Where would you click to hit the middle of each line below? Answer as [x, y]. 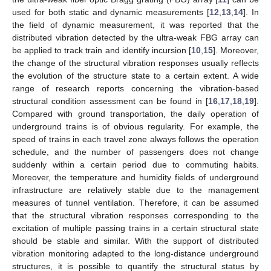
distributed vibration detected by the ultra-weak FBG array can [135, 37]
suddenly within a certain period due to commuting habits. [135, 164]
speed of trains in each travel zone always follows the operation [135, 139]
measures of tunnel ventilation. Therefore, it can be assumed [135, 202]
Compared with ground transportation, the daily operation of [135, 113]
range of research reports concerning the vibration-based [135, 88]
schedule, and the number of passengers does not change [135, 152]
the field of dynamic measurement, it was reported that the [135, 24]
